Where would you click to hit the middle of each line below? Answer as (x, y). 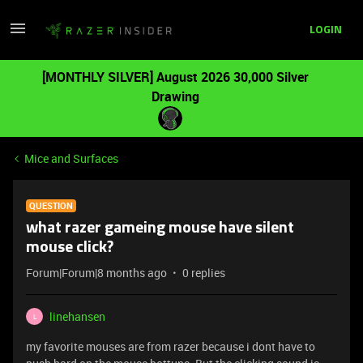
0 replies (204, 273)
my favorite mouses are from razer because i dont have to (171, 346)
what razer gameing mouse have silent (160, 228)
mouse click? (70, 248)
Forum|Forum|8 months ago (96, 273)
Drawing (175, 96)
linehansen (77, 316)
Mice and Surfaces (71, 158)
